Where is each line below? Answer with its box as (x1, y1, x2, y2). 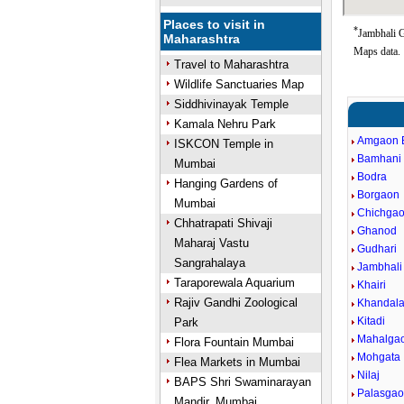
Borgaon (357, 188, 400, 201)
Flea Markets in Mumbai (173, 355, 300, 369)
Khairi (357, 279, 387, 291)
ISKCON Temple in (173, 137, 273, 151)
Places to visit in (163, 17, 266, 32)
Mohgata (357, 351, 401, 363)
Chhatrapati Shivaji (173, 216, 272, 230)
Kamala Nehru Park (173, 117, 276, 131)
